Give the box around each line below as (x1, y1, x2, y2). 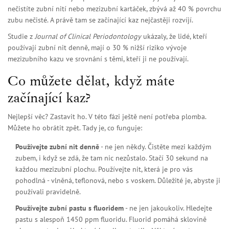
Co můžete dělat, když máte (8, 72, 175, 90)
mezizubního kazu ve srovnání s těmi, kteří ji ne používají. (8, 54, 189, 64)
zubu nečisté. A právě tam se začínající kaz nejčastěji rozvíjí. (8, 15, 193, 25)
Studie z (8, 32, 35, 41)
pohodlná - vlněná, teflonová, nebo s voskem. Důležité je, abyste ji (15, 176, 220, 186)
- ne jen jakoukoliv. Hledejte (124, 203, 212, 213)
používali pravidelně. (15, 187, 81, 197)
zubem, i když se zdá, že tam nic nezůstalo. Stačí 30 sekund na (15, 153, 208, 163)
